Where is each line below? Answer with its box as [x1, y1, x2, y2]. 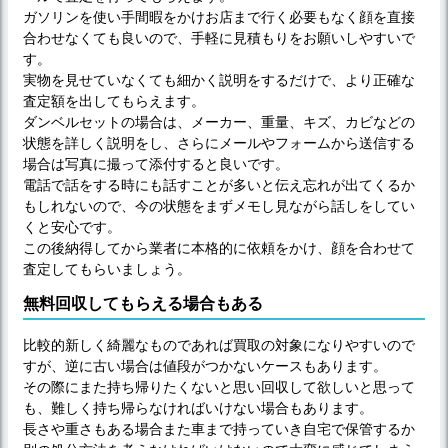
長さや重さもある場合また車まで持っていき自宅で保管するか [23, 421, 415, 438]
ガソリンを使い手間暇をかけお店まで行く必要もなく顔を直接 [23, 9, 415, 26]
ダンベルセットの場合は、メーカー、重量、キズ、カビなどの [23, 114, 415, 131]
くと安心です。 [23, 219, 121, 236]
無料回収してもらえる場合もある [23, 295, 263, 313]
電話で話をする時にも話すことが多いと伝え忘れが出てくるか [23, 177, 415, 194]
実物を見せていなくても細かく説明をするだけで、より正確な [23, 72, 415, 89]
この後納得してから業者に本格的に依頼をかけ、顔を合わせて [23, 240, 415, 257]
